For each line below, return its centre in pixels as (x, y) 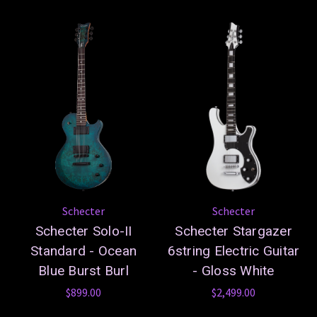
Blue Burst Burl (83, 270)
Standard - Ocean (83, 250)
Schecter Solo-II (83, 231)
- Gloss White (234, 270)
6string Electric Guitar (234, 250)
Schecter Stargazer (234, 231)
